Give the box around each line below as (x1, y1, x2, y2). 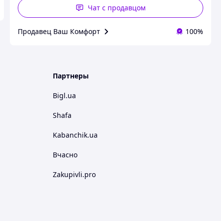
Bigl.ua (53, 91, 76, 100)
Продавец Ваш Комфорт (18, 27, 100, 36)
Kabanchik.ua (53, 130, 98, 140)
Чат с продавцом (87, 3, 146, 12)
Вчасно (53, 150, 77, 159)
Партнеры (53, 71, 89, 80)
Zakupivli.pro (53, 170, 96, 179)
